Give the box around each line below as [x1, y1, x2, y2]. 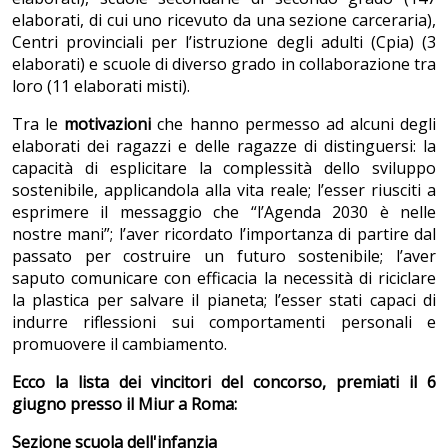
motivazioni [64, 112, 152, 135]
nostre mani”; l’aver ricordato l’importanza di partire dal [12, 222, 436, 245]
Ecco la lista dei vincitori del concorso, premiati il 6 [12, 370, 436, 393]
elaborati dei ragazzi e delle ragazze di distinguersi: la [12, 134, 436, 157]
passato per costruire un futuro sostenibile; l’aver [12, 244, 436, 267]
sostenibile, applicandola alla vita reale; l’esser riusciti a [12, 178, 436, 201]
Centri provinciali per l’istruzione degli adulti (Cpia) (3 [12, 30, 436, 53]
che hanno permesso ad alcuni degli [151, 112, 436, 135]
